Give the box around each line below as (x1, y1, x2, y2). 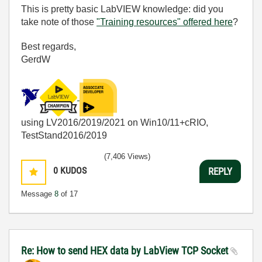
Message (21, 189, 54, 199)
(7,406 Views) (104, 152, 150, 161)
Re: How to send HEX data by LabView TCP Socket (21, 244, 230, 257)
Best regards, (21, 42, 76, 52)
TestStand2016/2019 (21, 130, 107, 141)
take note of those (21, 17, 96, 27)
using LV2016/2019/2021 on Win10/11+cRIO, (21, 118, 208, 128)
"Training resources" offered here (96, 17, 233, 27)
